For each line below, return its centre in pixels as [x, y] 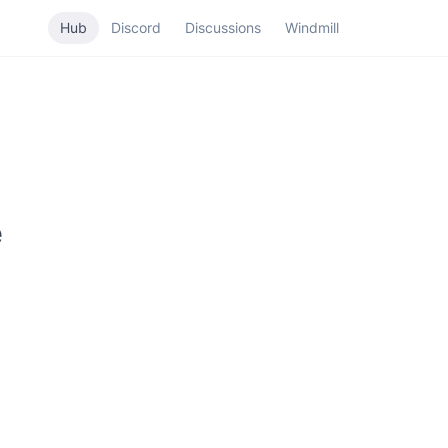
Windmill [311, 27]
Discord [135, 27]
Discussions [222, 27]
